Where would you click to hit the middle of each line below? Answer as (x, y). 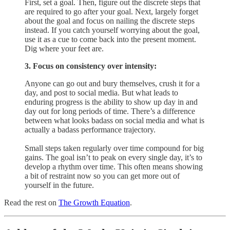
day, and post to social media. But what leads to (101, 92)
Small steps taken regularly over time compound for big (114, 148)
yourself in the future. (59, 185)
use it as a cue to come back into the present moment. (110, 39)
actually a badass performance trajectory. (90, 129)
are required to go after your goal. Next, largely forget (111, 11)
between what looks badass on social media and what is (114, 120)
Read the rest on (31, 202)
